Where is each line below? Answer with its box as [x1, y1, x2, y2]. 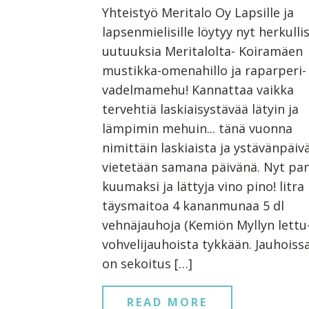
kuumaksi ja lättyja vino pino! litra [102, 177, 304, 195]
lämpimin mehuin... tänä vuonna [102, 119, 292, 137]
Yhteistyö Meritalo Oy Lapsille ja [102, 3, 294, 21]
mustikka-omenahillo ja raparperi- [102, 61, 306, 79]
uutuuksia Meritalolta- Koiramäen [102, 42, 303, 59]
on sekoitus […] [102, 255, 192, 272]
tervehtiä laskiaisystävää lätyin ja [102, 100, 299, 117]
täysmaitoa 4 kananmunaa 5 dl [102, 197, 284, 214]
